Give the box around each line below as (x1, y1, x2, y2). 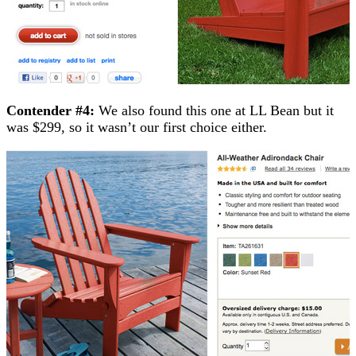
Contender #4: (6, 102, 95, 118)
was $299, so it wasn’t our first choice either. (6, 118, 267, 135)
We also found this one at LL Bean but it (95, 102, 334, 118)
